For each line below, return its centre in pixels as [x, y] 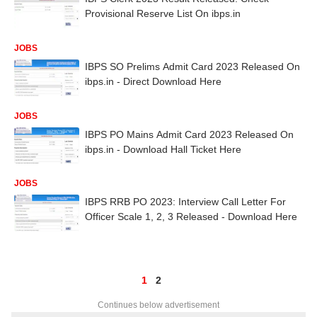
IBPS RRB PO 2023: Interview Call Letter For [185, 202]
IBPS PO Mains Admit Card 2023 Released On [189, 134]
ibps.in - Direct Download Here [153, 81]
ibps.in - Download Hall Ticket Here [163, 149]
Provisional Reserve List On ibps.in [163, 13]
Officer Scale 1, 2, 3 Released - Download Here [191, 217]
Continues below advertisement [158, 305]
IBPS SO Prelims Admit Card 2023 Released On [192, 66]
